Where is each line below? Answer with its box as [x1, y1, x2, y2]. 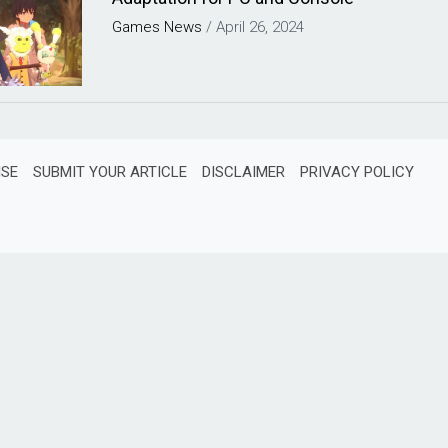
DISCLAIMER [202, 163, 285, 181]
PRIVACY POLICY [300, 163, 414, 181]
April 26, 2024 [216, 18, 305, 36]
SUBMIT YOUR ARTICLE [33, 163, 187, 181]
